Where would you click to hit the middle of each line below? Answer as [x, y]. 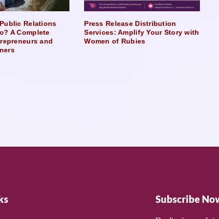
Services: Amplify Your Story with [142, 32]
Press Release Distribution [130, 23]
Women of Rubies [115, 41]
